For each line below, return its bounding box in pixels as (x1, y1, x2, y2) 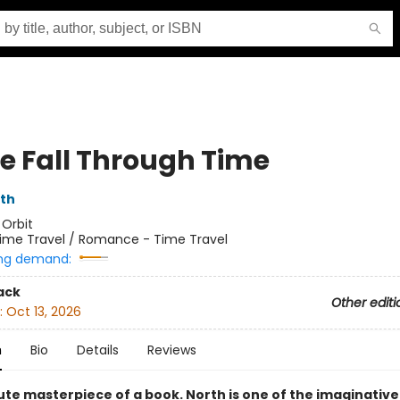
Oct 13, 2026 (5, 303, 81, 321)
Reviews (146, 341, 196, 359)
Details (76, 341, 119, 359)
